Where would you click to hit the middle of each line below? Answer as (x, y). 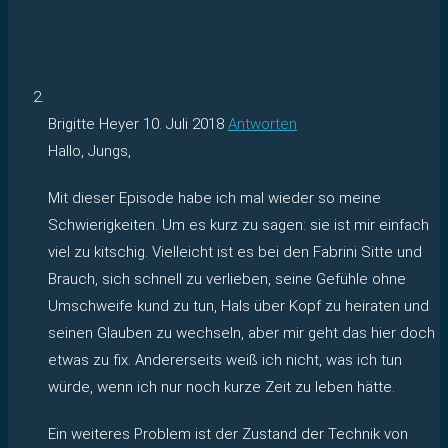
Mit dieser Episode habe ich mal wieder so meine (214, 197)
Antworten (262, 123)
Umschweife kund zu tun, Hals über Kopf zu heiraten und (238, 305)
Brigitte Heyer (95, 123)
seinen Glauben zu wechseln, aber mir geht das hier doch (241, 332)
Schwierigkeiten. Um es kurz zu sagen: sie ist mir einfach (238, 224)
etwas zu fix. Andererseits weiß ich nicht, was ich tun (225, 359)
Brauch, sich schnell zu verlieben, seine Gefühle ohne (227, 278)
